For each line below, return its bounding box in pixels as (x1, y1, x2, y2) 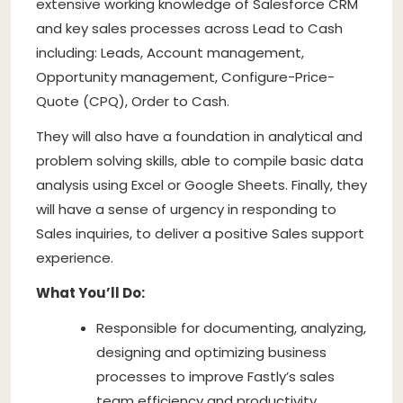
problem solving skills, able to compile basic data (36, 150, 363, 170)
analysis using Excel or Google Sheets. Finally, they (36, 175, 367, 194)
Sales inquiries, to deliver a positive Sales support (36, 223, 364, 243)
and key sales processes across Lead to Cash (36, 18, 343, 38)
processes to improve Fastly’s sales (96, 366, 335, 386)
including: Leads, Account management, (36, 42, 304, 62)
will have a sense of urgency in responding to (36, 199, 336, 219)
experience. (36, 247, 113, 267)
